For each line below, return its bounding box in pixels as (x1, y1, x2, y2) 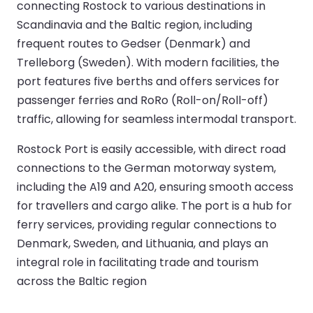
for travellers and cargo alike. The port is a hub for (17, 197, 292, 214)
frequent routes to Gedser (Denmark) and (17, 35, 250, 52)
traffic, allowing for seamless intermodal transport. (17, 110, 296, 127)
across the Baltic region (17, 272, 147, 289)
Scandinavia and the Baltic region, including (17, 16, 252, 33)
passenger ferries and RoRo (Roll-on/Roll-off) (17, 92, 268, 108)
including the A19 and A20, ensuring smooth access (17, 178, 293, 195)
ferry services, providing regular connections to (17, 216, 277, 233)
